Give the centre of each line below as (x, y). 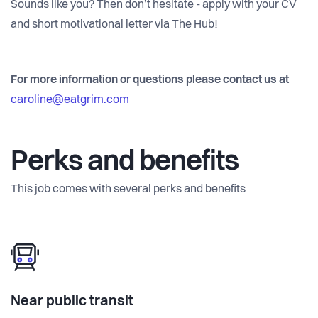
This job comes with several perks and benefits (128, 190)
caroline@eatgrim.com (70, 100)
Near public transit (72, 302)
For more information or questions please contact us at (150, 81)
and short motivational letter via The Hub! (114, 25)
